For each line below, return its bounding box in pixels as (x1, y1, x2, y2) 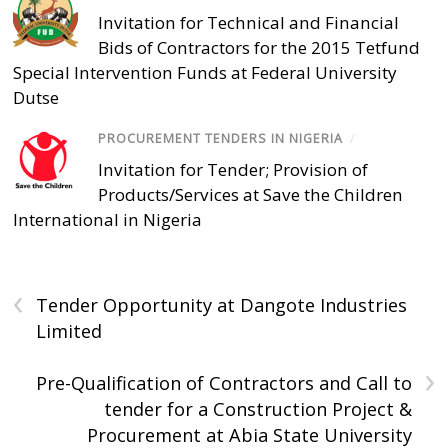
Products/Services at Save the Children (98, 182, 404, 206)
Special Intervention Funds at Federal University (13, 61, 398, 85)
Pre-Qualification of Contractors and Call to (35, 370, 412, 395)
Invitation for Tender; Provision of (98, 157, 369, 181)
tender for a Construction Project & (103, 396, 412, 421)
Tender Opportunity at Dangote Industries (36, 292, 408, 317)
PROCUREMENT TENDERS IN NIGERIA (98, 130, 344, 148)
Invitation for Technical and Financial (98, 11, 400, 35)
